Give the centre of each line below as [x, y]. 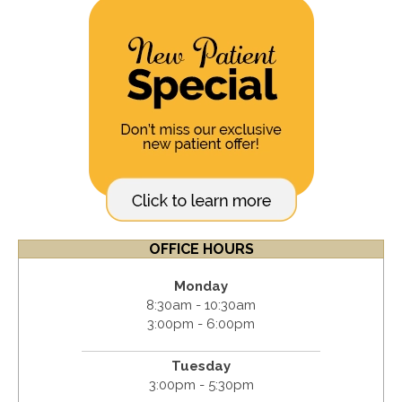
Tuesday [201, 367]
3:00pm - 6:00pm [201, 324]
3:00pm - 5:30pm [201, 385]
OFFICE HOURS [201, 249]
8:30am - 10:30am [201, 306]
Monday [201, 287]
